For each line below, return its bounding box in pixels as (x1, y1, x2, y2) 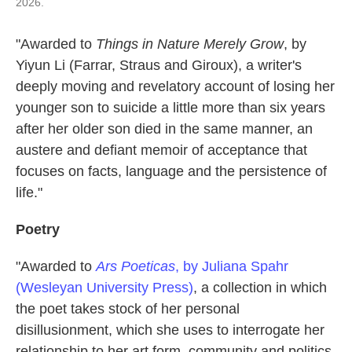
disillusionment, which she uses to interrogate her (16, 321, 324, 338)
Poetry (16, 221, 60, 237)
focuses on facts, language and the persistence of (16, 163, 327, 179)
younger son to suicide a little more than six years (16, 99, 325, 115)
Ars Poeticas (96, 258, 175, 274)
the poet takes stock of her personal (16, 300, 240, 317)
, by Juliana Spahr (175, 258, 288, 274)
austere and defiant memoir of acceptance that (16, 141, 307, 158)
